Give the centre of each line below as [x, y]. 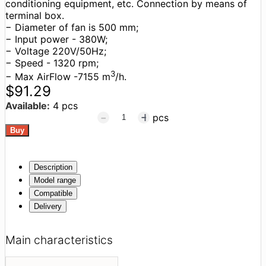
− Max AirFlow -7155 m [58, 77]
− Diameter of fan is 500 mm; [72, 27]
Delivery [48, 207]
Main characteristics [59, 240]
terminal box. [35, 15]
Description [53, 167]
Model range [55, 180]
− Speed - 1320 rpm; [52, 63]
